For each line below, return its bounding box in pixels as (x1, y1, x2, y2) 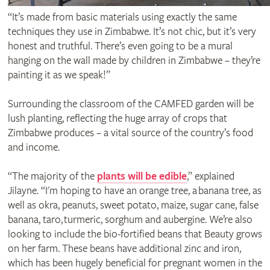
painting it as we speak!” (7, 68, 110, 81)
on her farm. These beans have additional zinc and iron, (7, 242, 241, 255)
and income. (7, 140, 60, 154)
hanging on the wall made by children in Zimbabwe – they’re (7, 54, 260, 67)
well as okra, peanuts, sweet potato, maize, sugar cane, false (7, 198, 259, 212)
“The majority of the (7, 169, 97, 183)
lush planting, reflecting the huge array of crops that (7, 111, 227, 125)
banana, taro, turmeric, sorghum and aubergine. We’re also (7, 213, 253, 226)
